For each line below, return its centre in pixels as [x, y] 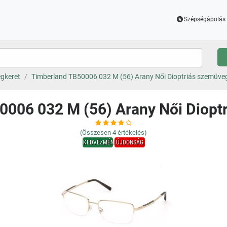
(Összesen [96, 133]
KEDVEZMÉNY [100, 142]
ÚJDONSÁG [129, 142]
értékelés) [132, 133]
